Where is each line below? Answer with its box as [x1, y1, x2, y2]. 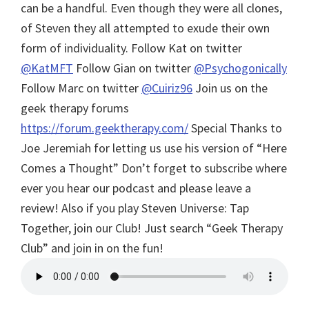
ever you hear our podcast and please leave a [21, 179, 251, 196]
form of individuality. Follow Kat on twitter [21, 39, 242, 56]
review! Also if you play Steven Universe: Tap [21, 199, 249, 216]
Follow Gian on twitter [76, 59, 194, 76]
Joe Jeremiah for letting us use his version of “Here [21, 139, 287, 156]
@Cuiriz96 [141, 79, 192, 96]
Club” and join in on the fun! [21, 239, 163, 256]
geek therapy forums [21, 99, 129, 116]
